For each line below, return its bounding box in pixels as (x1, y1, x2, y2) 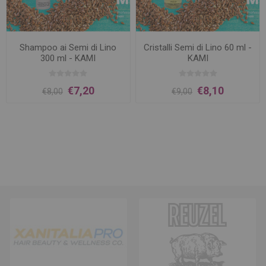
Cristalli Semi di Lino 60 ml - (144, 42, 252, 53)
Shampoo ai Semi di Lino (20, 42, 117, 53)
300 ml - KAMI (40, 53, 96, 64)
